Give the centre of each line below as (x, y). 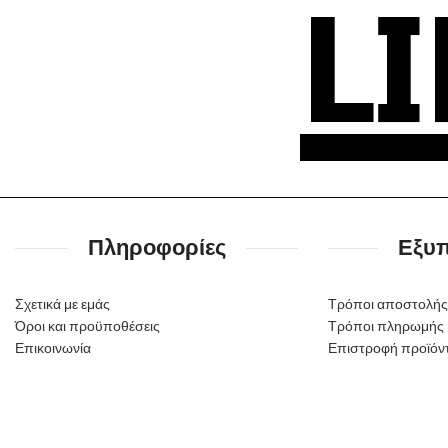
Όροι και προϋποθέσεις (87, 326)
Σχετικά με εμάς (62, 304)
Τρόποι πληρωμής (385, 326)
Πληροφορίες (156, 248)
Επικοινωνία (53, 348)
